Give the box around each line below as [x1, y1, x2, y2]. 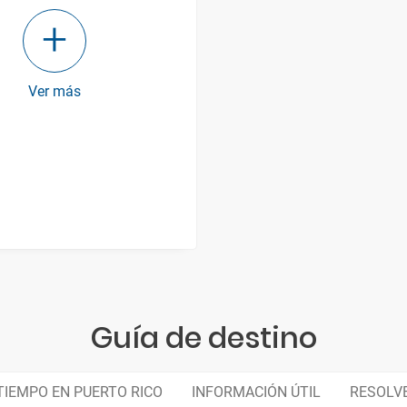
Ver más [28, 82, 81, 100]
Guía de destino [90, 316, 317, 358]
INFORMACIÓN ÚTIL [192, 382, 321, 401]
